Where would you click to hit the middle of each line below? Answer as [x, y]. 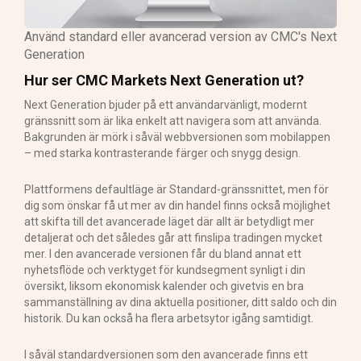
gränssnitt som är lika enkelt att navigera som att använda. [173, 121]
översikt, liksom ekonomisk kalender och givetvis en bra [164, 286]
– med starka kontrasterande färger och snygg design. [162, 154]
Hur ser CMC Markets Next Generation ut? [164, 81]
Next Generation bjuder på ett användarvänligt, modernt [166, 105]
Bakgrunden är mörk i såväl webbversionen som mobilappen [177, 137]
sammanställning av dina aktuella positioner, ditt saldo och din [180, 303]
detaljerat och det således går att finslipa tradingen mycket [173, 238]
